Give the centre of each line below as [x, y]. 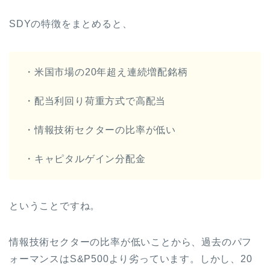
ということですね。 [55, 206]
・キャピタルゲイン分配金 [85, 159]
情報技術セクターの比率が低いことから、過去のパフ [131, 242]
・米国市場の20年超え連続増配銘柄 [106, 72]
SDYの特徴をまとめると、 [71, 24]
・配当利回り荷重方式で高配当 [95, 101]
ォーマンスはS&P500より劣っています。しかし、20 [131, 259]
